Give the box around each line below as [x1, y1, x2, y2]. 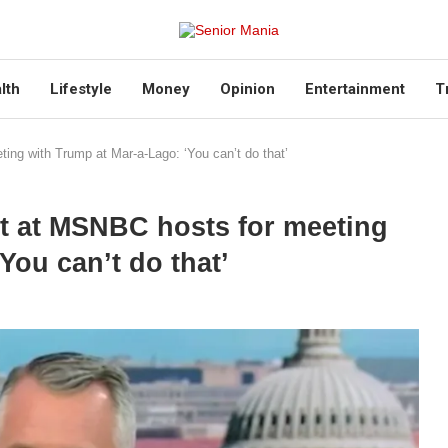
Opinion [219, 80, 275, 98]
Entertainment [304, 80, 405, 98]
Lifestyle [49, 80, 112, 98]
